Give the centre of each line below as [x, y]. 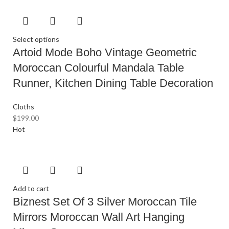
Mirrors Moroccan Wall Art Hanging [99, 217]
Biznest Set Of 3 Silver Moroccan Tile [105, 202]
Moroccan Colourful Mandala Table [98, 68]
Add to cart [31, 189]
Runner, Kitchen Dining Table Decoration [113, 83]
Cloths [24, 107]
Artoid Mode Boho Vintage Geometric [105, 53]
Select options [36, 39]
